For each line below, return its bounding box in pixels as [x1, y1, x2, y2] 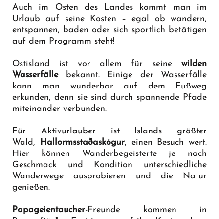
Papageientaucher [12, 205, 85, 215]
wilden [181, 59, 207, 68]
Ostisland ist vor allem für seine [12, 59, 181, 68]
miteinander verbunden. [12, 104, 107, 113]
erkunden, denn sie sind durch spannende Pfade [12, 92, 207, 102]
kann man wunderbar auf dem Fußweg [12, 81, 207, 91]
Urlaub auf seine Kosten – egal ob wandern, [12, 14, 207, 23]
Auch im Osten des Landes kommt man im [12, 2, 207, 12]
